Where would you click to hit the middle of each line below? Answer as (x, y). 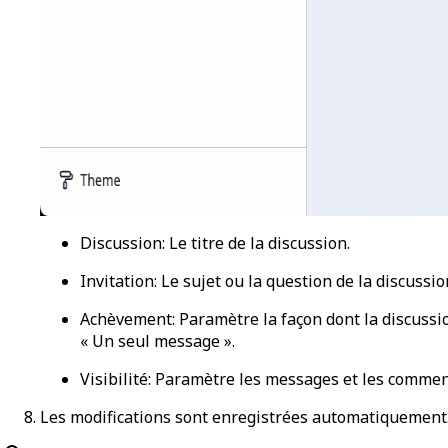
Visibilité (114, 378)
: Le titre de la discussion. (256, 242)
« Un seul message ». (157, 340)
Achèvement (126, 318)
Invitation (117, 280)
